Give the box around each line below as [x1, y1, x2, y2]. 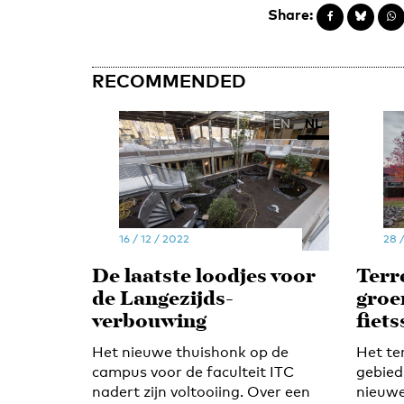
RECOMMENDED [92, 69, 246, 91]
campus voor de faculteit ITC [92, 363, 294, 381]
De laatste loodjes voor [92, 261, 316, 293]
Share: [268, 5, 313, 23]
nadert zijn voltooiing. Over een [92, 382, 310, 400]
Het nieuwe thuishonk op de [92, 343, 289, 361]
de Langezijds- [92, 283, 234, 316]
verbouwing [92, 306, 207, 338]
